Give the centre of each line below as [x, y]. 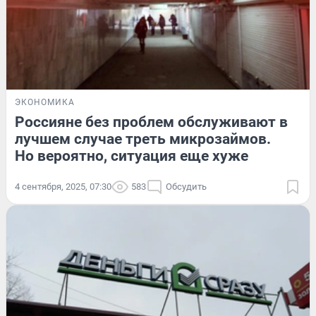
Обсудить [186, 186]
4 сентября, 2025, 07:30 [63, 186]
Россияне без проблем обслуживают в [151, 122]
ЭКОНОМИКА [45, 102]
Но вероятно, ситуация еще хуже [132, 156]
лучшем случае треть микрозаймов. [143, 139]
